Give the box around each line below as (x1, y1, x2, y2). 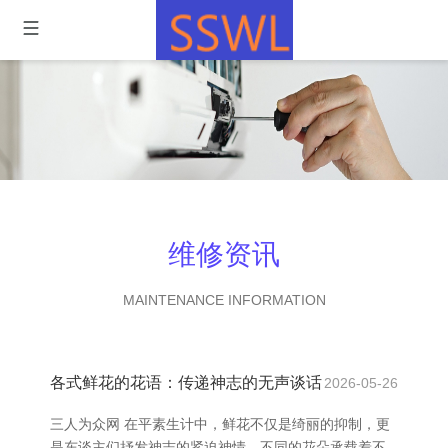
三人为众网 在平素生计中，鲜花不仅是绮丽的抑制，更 (50, 416, 390, 432)
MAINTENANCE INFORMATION (122, 292, 326, 308)
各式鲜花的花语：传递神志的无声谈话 (50, 374, 322, 391)
